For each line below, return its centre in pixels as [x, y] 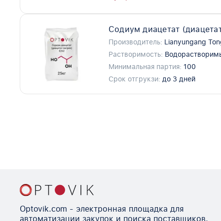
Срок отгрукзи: [134, 79]
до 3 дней [179, 79]
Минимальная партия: [145, 67]
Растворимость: [135, 55]
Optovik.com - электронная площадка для [102, 209]
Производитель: [135, 42]
